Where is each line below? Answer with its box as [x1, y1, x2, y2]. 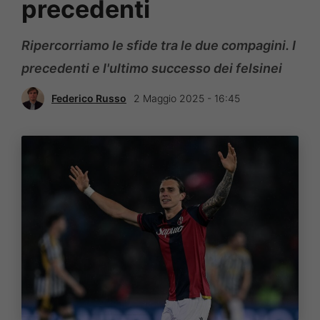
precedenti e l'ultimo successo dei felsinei [21, 60, 282, 76]
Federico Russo [51, 92, 126, 105]
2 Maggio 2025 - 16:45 [134, 92, 240, 105]
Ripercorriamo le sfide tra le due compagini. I [21, 37, 296, 53]
